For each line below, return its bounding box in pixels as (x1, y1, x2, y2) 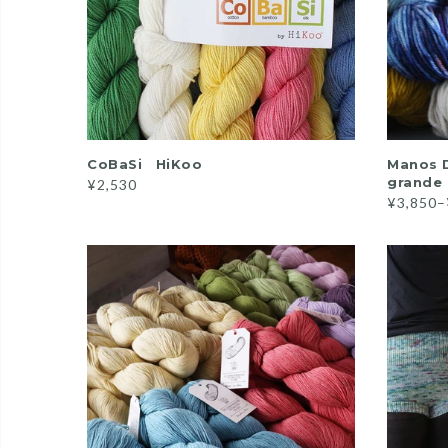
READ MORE (181, 153, 262, 170)
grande (387, 174, 442, 190)
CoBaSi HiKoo (87, 156, 216, 172)
